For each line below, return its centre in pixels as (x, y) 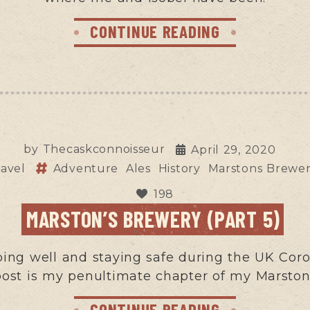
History (179, 168)
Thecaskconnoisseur (104, 149)
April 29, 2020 (234, 149)
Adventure (86, 168)
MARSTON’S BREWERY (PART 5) (153, 218)
